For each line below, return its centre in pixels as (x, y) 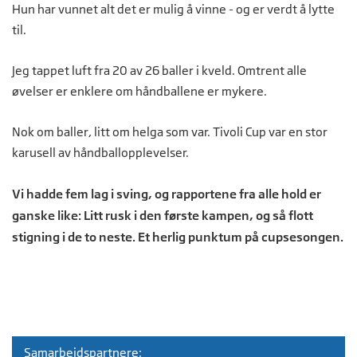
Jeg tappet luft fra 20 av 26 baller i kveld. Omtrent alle (159, 70)
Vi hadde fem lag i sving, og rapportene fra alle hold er (167, 193)
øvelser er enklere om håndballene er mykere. (141, 91)
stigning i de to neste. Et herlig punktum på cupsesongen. (178, 236)
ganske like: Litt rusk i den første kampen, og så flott (163, 215)
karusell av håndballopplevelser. (100, 152)
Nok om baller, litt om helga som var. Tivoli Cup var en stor (170, 131)
